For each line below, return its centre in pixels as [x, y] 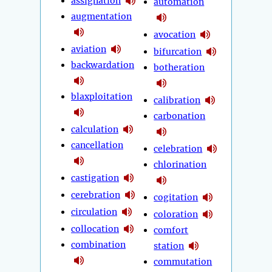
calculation [95, 129]
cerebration [96, 195]
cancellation [97, 145]
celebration [178, 148]
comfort [171, 230]
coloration [176, 214]
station [169, 246]
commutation [183, 262]
